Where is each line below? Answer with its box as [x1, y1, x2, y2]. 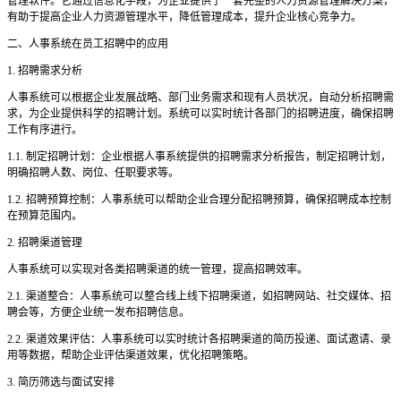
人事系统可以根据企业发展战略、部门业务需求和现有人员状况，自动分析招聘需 [7, 91, 394, 105]
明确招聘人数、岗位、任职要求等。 [7, 166, 179, 180]
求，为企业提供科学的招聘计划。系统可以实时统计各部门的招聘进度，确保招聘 [7, 107, 394, 121]
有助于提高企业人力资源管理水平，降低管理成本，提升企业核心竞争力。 [7, 11, 362, 24]
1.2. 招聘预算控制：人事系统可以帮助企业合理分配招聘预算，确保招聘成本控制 [7, 193, 391, 207]
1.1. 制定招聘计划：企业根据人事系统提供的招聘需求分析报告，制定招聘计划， [7, 150, 391, 164]
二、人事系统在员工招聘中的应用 [7, 38, 168, 51]
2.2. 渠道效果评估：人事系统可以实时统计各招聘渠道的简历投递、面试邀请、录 [7, 333, 391, 346]
